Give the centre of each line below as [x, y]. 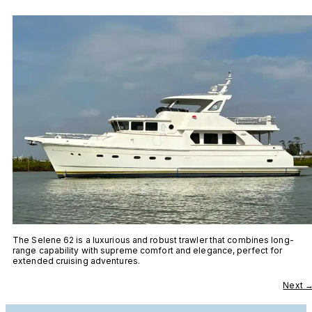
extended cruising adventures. [76, 260]
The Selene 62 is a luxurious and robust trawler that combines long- [153, 240]
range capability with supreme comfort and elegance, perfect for [148, 250]
